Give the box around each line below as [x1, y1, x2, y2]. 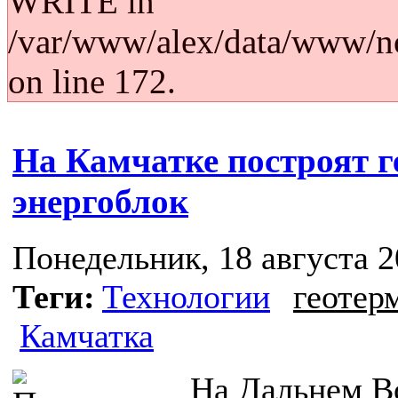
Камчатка [20, 317, 154, 355]
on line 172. [8, 62, 176, 100]
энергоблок [12, 181, 188, 221]
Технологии [102, 278, 270, 316]
